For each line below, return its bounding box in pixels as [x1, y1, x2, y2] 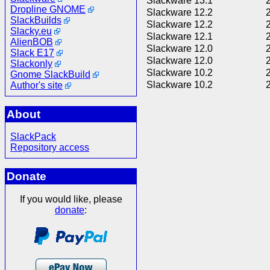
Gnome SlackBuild [10, 69, 90, 80]
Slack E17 [10, 47, 54, 58]
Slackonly [10, 58, 52, 69]
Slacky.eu [10, 25, 52, 36]
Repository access [10, 142, 89, 153]
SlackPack [10, 131, 56, 142]
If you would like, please [19, 194, 122, 205]
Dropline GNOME [10, 4, 86, 14]
